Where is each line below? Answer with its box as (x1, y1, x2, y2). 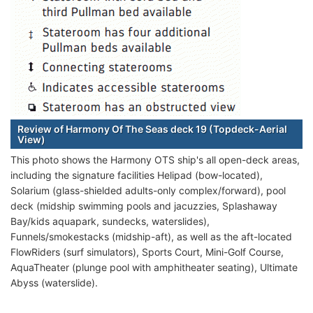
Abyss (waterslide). (10, 277, 98, 289)
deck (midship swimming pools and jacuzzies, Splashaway (10, 200, 277, 212)
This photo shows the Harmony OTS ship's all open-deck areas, (10, 154, 300, 166)
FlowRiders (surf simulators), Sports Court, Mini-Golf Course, (10, 246, 284, 259)
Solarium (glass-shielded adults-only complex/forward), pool (10, 184, 286, 197)
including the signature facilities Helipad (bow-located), (10, 169, 263, 182)
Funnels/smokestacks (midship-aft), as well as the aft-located (10, 231, 292, 243)
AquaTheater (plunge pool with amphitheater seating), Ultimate (10, 261, 298, 274)
